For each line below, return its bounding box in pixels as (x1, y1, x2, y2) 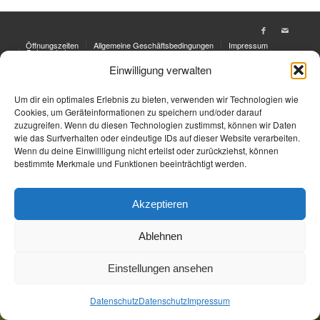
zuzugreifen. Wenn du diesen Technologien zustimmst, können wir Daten (14, 119, 296, 131)
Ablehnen (138, 229, 182, 242)
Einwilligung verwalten (109, 62, 211, 77)
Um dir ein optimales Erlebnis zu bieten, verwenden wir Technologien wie (14, 93, 299, 105)
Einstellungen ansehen (107, 261, 213, 274)
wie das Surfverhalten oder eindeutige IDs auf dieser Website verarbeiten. (14, 131, 300, 144)
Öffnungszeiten (25, 39, 79, 51)
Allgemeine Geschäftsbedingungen (93, 39, 214, 51)
